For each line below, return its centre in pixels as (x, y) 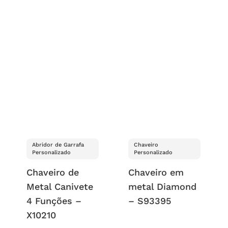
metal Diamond (163, 186)
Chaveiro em (156, 172)
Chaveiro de (52, 172)
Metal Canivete (60, 186)
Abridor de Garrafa (58, 145)
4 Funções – (54, 201)
